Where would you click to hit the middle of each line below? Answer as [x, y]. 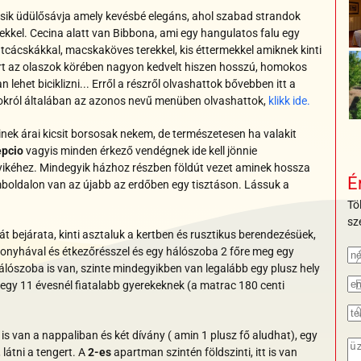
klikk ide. [289, 101]
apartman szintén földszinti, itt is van [204, 353]
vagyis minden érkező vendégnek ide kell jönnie [140, 151]
